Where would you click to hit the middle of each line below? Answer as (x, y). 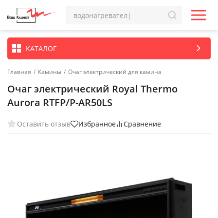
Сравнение (142, 124)
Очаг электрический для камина (115, 72)
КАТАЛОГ (41, 48)
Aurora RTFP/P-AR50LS (60, 102)
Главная (19, 72)
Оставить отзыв (44, 124)
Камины (50, 72)
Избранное (97, 124)
